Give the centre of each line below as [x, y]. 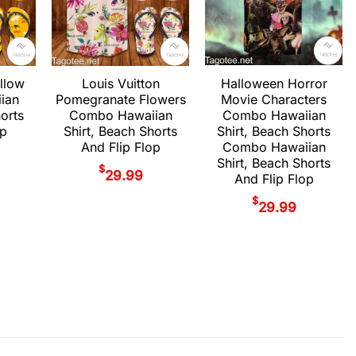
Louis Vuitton [120, 84]
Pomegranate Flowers [120, 100]
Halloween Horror [274, 83]
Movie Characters [274, 99]
